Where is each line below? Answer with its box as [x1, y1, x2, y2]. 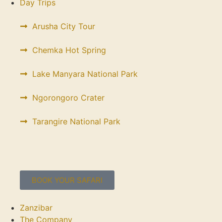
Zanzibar [20, 203, 53, 213]
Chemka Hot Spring [32, 45, 106, 55]
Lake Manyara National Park [32, 69, 138, 79]
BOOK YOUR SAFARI [32, 175, 103, 185]
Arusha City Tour [32, 21, 95, 31]
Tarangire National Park [32, 116, 120, 126]
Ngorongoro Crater [32, 93, 105, 103]
